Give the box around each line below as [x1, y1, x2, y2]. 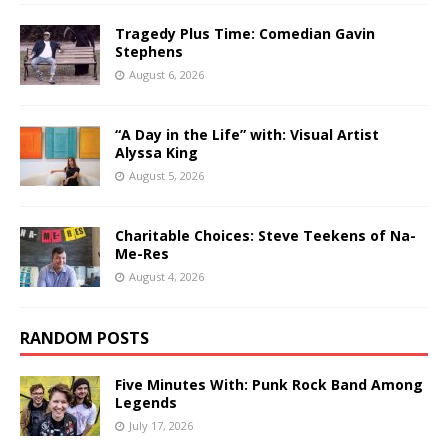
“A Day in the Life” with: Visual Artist [115, 124, 379, 144]
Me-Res [115, 243, 169, 263]
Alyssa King [115, 142, 198, 162]
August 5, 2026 [129, 167, 204, 183]
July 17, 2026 [129, 417, 193, 433]
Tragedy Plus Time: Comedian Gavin [115, 23, 375, 43]
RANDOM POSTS [20, 326, 149, 349]
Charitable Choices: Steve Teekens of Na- [115, 225, 416, 245]
